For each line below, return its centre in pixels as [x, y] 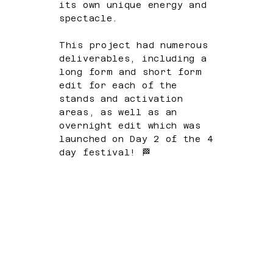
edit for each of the [119, 86]
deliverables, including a [133, 59]
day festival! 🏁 [105, 153]
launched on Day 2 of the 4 [136, 139]
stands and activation [121, 99]
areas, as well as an [119, 112]
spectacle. [89, 19]
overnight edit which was [130, 126]
